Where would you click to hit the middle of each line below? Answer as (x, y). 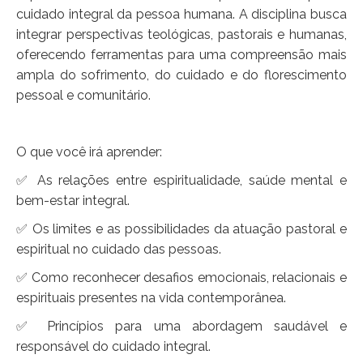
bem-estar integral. (73, 201)
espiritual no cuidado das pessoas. (119, 250)
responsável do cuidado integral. (113, 347)
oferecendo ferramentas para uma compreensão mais (181, 55)
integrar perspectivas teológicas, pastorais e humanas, (181, 35)
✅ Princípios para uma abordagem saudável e (181, 327)
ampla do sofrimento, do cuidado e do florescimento (181, 75)
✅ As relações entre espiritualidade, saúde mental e (181, 181)
